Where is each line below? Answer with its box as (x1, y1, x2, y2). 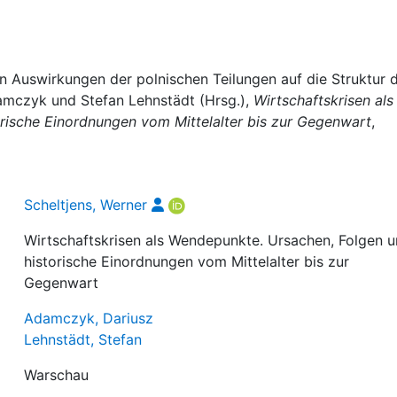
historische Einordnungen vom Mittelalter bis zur (24, 253, 350, 270)
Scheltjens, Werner (24, 196, 148, 214)
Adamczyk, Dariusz (24, 309, 154, 327)
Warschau (24, 366, 90, 384)
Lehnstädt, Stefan (24, 331, 143, 348)
